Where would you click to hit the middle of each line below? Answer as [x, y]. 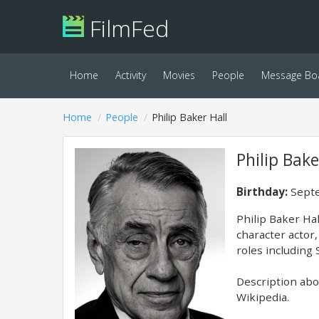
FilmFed [126, 28]
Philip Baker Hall [189, 117]
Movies [179, 75]
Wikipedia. [262, 297]
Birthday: [262, 192]
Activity [131, 75]
